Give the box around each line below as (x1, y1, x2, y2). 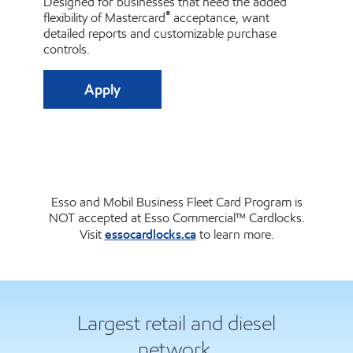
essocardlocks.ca (104, 225, 196, 242)
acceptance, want (170, 10, 269, 26)
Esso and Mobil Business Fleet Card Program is (50, 194, 303, 210)
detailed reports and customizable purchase (43, 26, 277, 42)
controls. (43, 42, 90, 58)
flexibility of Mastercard (43, 10, 165, 26)
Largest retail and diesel (77, 310, 276, 336)
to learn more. (195, 226, 274, 242)
